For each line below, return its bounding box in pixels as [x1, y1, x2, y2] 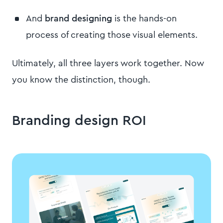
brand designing [45, 14, 112, 23]
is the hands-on [112, 14, 177, 23]
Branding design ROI [12, 113, 146, 127]
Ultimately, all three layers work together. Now [12, 59, 204, 68]
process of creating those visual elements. [26, 30, 200, 39]
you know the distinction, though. [12, 75, 150, 84]
